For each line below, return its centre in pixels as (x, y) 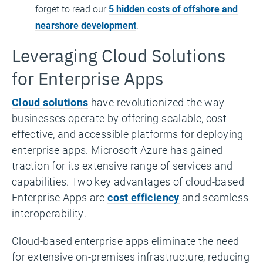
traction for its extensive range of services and (122, 166)
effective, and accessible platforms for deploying (128, 134)
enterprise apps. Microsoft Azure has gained (117, 150)
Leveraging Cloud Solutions (119, 54)
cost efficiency (144, 197)
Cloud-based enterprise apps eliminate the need (126, 241)
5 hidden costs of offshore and (173, 9)
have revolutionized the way (156, 102)
